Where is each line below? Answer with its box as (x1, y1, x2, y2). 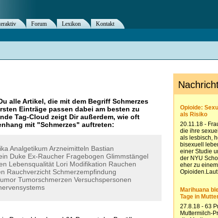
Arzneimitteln (49, 145, 89, 152)
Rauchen (109, 160, 136, 168)
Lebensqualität (9, 160, 54, 168)
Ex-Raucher (28, 152, 64, 160)
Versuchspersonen (74, 176, 131, 183)
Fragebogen (66, 152, 104, 160)
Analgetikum (10, 145, 48, 152)
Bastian (91, 145, 114, 152)
